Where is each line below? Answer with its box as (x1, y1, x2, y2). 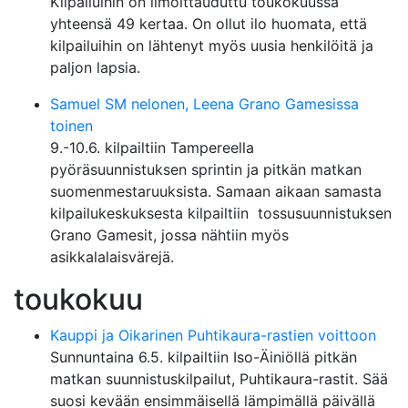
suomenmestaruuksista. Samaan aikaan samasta (50, 182, 382, 200)
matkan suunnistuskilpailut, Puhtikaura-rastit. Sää (50, 370, 388, 388)
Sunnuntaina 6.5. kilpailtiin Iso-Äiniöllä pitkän (50, 348, 357, 366)
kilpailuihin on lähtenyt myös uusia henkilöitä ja (50, 36, 373, 55)
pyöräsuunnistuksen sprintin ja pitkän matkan (50, 160, 362, 178)
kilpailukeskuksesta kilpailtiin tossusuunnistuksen (50, 204, 392, 222)
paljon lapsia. (50, 58, 145, 76)
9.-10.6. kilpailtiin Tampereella (50, 138, 254, 157)
